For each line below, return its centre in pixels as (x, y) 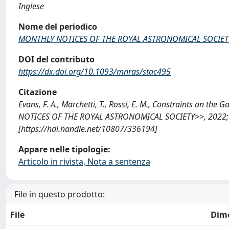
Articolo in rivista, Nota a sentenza (84, 162)
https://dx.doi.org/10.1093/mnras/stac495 (95, 72)
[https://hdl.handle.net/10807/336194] (88, 129)
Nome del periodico (58, 27)
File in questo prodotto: (60, 194)
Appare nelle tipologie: (64, 149)
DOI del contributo (56, 59)
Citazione (38, 92)
